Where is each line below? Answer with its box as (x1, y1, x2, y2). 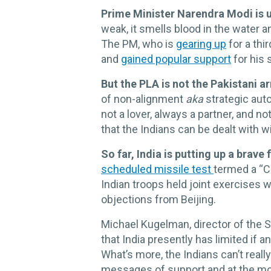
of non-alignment (101, 93, 186, 106)
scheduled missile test (101, 163, 214, 176)
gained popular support (121, 53, 231, 66)
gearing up (176, 38, 226, 51)
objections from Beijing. (101, 193, 216, 206)
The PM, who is (101, 38, 176, 51)
